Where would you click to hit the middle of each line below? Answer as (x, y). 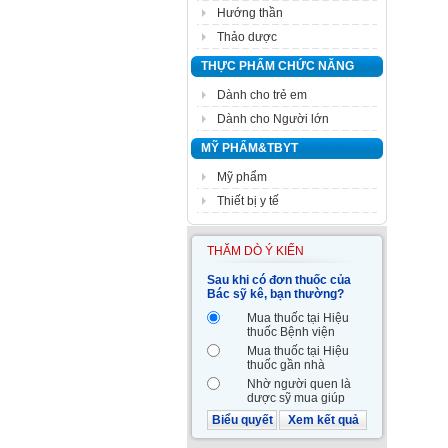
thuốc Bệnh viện (291, 332)
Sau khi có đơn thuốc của (279, 280)
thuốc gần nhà (286, 365)
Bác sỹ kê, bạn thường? (275, 294)
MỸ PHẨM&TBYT (249, 148)
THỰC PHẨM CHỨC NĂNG (277, 66)
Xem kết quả (323, 420)
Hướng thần (250, 13)
